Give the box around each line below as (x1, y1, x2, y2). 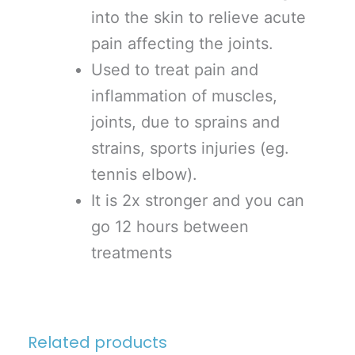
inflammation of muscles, (91, 86, 277, 105)
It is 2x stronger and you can (91, 190, 304, 210)
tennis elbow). (91, 164, 197, 184)
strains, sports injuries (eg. (91, 138, 289, 158)
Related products (28, 330, 167, 353)
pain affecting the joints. (91, 33, 273, 53)
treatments (91, 242, 172, 262)
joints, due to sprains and (91, 112, 280, 132)
